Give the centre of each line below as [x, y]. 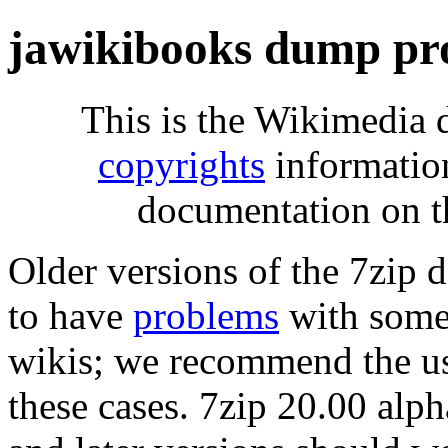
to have [70, 315]
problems [206, 315]
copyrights [181, 164]
